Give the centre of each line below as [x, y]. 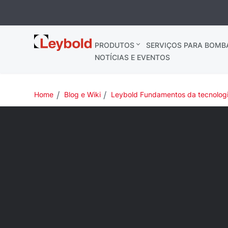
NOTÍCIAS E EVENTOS [132, 57]
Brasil [46, 51]
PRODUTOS [114, 45]
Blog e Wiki [82, 94]
